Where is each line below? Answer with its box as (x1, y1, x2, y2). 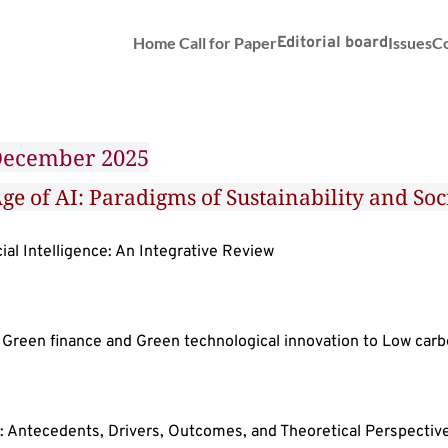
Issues (388, 33, 433, 52)
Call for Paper (176, 33, 278, 52)
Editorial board (277, 33, 389, 53)
